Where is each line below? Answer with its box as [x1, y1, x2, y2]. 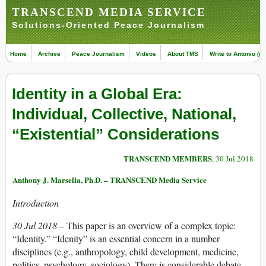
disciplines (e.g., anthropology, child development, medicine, [12, 245, 239, 258]
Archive [38, 50, 61, 57]
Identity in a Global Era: [12, 85, 182, 103]
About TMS [167, 50, 198, 57]
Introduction [12, 197, 59, 210]
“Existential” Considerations [12, 125, 219, 144]
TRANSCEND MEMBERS [123, 153, 212, 164]
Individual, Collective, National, [12, 105, 236, 123]
